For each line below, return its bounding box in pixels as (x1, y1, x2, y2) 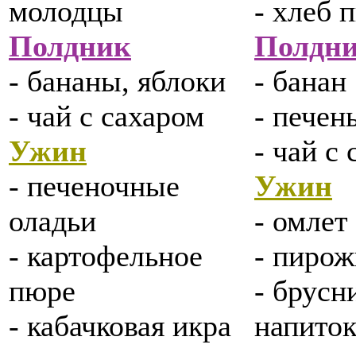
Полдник (9, 29, 131, 64)
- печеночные (9, 169, 180, 203)
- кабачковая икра (9, 309, 231, 343)
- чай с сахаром (9, 99, 204, 133)
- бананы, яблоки (9, 64, 226, 99)
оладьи (9, 204, 96, 238)
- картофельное (9, 239, 203, 273)
